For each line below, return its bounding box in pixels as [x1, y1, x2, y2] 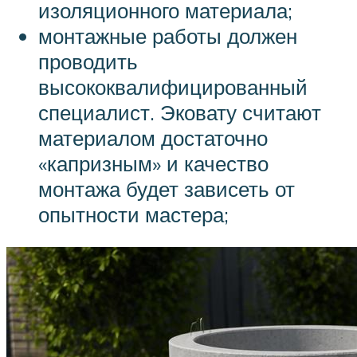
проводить [38, 48, 138, 74]
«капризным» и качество [38, 150, 269, 176]
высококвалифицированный [38, 73, 308, 100]
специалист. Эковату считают [38, 99, 321, 125]
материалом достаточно [38, 124, 268, 151]
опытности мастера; [38, 201, 229, 227]
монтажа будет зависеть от [38, 175, 295, 202]
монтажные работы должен [38, 22, 297, 49]
